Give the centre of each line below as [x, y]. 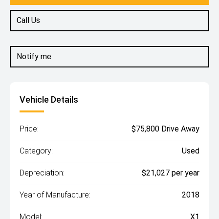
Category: [36, 151]
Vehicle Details [49, 99]
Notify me [34, 56]
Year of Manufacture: [55, 195]
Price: [29, 129]
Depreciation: [42, 173]
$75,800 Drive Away [165, 129]
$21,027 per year [171, 173]
